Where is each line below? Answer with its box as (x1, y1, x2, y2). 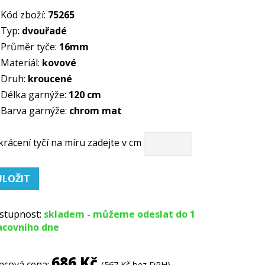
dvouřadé (22, 24, 67, 37)
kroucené (28, 72, 73, 85)
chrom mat (69, 104, 122, 117)
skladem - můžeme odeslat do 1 (44, 208, 196, 221)
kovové (42, 56, 77, 69)
